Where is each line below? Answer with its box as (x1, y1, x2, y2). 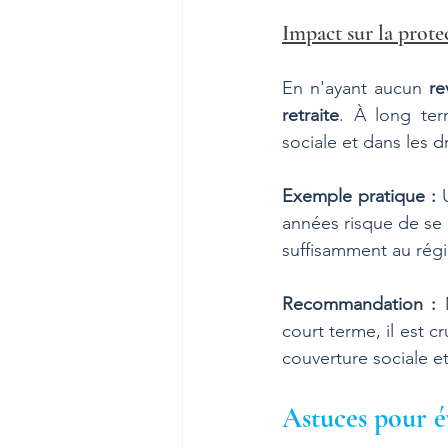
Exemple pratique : (282, 185, 436, 207)
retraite (282, 104, 339, 126)
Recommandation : (282, 293, 437, 315)
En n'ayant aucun (282, 77, 430, 99)
